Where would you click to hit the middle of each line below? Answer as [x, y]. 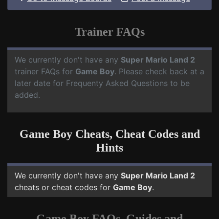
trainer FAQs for [45, 71]
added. [27, 95]
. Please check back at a [159, 71]
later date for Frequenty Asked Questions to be [102, 83]
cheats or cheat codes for [64, 187]
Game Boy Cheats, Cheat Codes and [109, 134]
